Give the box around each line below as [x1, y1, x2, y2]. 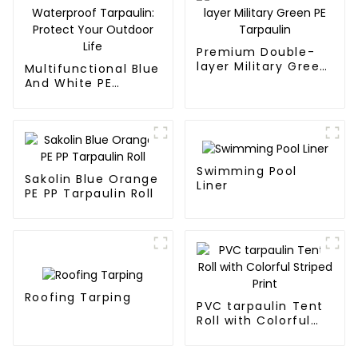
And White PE [24, 75, 113, 92]
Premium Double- [196, 44, 316, 61]
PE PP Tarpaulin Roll [24, 185, 154, 202]
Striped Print [196, 327, 280, 344]
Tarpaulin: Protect [24, 104, 146, 121]
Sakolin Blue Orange [24, 171, 159, 188]
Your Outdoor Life [24, 118, 145, 135]
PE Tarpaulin [196, 73, 279, 89]
